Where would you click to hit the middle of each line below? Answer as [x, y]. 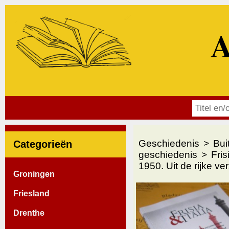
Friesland [31, 193]
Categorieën [43, 144]
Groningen [34, 174]
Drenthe [29, 213]
